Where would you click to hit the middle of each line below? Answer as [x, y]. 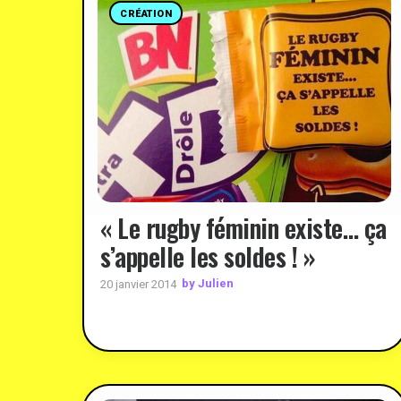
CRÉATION [146, 14]
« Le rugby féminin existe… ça [243, 227]
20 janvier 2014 [138, 284]
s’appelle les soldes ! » [208, 256]
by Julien [208, 284]
